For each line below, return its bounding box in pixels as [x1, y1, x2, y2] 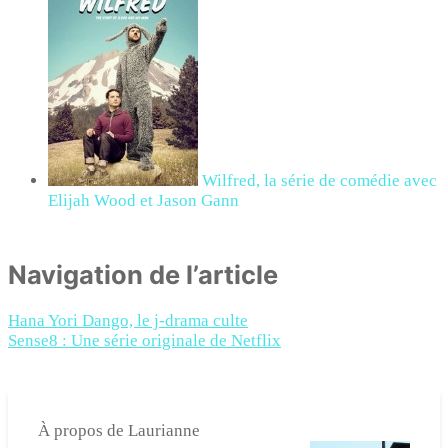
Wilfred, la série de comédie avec [202, 170, 437, 190]
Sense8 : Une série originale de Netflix [8, 331, 281, 350]
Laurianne [128, 421, 200, 440]
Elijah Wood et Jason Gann [48, 190, 239, 210]
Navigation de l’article [8, 258, 278, 290]
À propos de [38, 421, 128, 440]
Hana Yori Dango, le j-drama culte [8, 311, 248, 330]
